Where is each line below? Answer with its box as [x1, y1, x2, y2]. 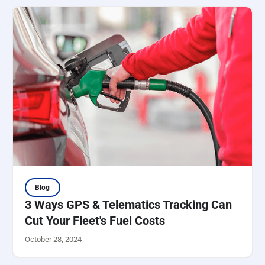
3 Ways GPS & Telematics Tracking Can [24, 198, 232, 212]
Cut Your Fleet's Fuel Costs [24, 214, 165, 228]
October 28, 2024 [24, 235, 82, 244]
